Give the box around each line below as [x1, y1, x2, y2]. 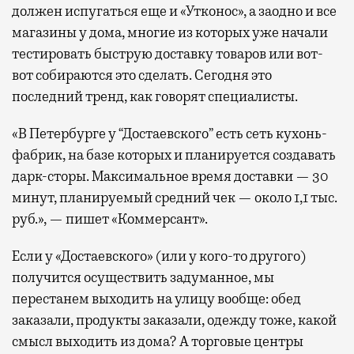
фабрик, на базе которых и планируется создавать [12, 145, 336, 164]
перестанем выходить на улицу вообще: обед [12, 289, 301, 307]
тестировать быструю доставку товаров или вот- [12, 44, 323, 62]
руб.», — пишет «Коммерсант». [12, 209, 208, 228]
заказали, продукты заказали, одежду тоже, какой [12, 311, 337, 329]
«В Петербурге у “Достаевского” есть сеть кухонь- [12, 124, 327, 142]
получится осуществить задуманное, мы [12, 268, 274, 286]
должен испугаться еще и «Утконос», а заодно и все [12, 2, 337, 20]
